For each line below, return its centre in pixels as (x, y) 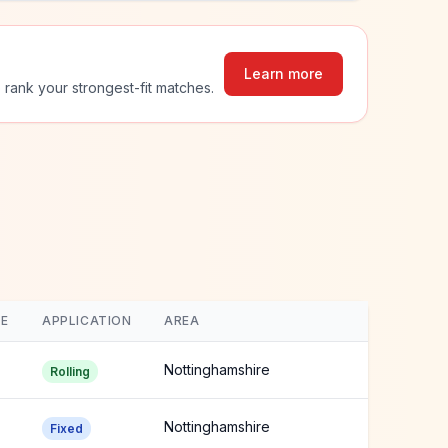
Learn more (283, 73)
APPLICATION (87, 320)
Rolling (70, 371)
